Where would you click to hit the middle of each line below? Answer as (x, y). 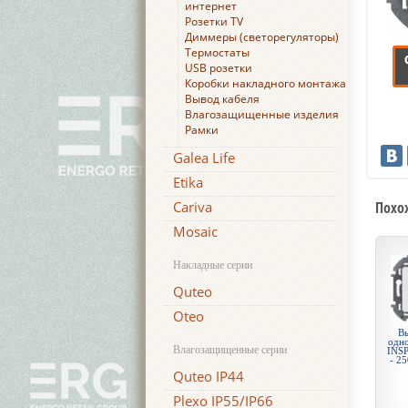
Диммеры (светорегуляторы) (262, 37)
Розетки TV (214, 21)
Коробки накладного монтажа (265, 83)
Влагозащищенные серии (230, 350)
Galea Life (204, 158)
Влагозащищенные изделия (262, 114)
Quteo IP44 (209, 376)
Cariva (193, 207)
